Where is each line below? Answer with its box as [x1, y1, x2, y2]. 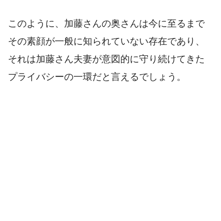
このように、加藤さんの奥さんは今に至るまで [8, 18, 205, 29]
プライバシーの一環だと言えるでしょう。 [8, 71, 186, 82]
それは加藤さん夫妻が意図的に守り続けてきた [8, 53, 205, 64]
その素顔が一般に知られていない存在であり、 [8, 36, 205, 46]
